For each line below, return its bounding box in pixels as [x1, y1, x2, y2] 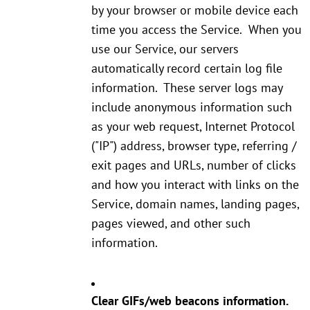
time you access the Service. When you [91, 21, 302, 38]
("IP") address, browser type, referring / [91, 138, 296, 154]
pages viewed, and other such [91, 215, 250, 232]
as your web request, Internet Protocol [91, 118, 295, 135]
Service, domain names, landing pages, [91, 196, 299, 212]
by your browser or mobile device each [91, 2, 298, 19]
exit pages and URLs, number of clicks [91, 157, 296, 174]
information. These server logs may [91, 80, 282, 96]
